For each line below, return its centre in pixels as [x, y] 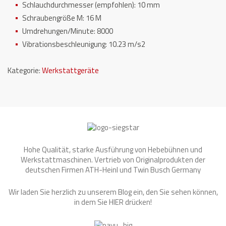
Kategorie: [25, 70]
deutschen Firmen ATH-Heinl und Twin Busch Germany [113, 170]
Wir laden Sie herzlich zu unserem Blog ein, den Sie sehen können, [113, 192]
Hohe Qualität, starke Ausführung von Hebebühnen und [113, 150]
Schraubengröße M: [54, 18]
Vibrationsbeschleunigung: [65, 44]
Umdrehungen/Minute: [60, 31]
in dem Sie [92, 202]
